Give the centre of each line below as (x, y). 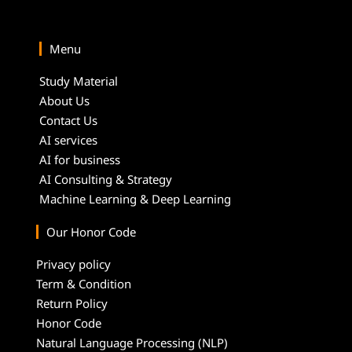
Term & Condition (84, 284)
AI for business (80, 159)
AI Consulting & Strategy (106, 179)
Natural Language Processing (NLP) (132, 343)
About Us (64, 101)
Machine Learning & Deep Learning (135, 199)
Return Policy (72, 303)
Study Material (79, 81)
